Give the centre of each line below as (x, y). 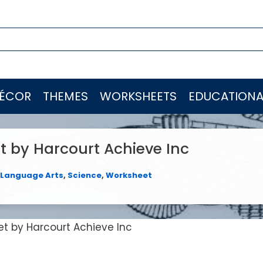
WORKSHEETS (138, 96)
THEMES (65, 96)
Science (85, 175)
